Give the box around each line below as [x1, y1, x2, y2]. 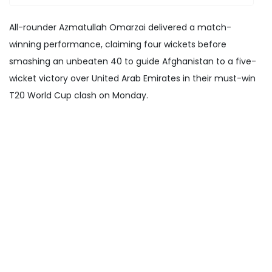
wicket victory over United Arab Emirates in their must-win [9, 72, 256, 84]
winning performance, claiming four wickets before [9, 38, 226, 50]
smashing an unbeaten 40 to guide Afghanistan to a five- [9, 55, 256, 67]
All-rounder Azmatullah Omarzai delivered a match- [9, 21, 231, 33]
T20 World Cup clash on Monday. [9, 89, 148, 101]
